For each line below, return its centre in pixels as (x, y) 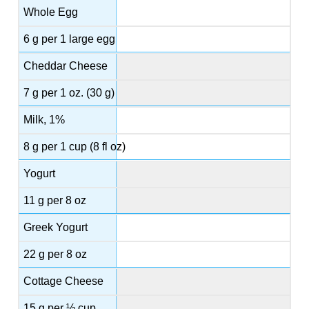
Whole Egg (51, 12)
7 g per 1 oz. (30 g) (69, 93)
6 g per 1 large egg (70, 39)
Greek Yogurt (56, 228)
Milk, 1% (44, 120)
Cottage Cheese (64, 281)
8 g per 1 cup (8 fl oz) (75, 147)
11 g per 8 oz (55, 201)
